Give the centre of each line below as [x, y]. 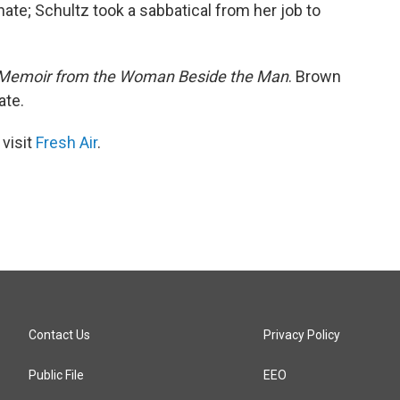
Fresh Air [67, 142]
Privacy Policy [302, 335]
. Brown [315, 76]
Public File [56, 375]
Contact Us [59, 335]
